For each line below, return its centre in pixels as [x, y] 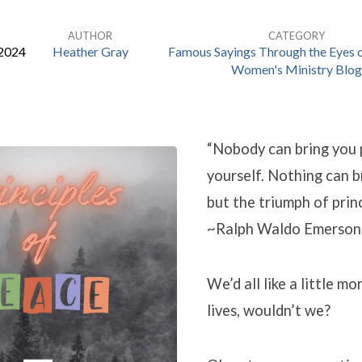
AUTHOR [90, 36]
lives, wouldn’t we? [268, 310]
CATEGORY [296, 36]
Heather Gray [90, 51]
